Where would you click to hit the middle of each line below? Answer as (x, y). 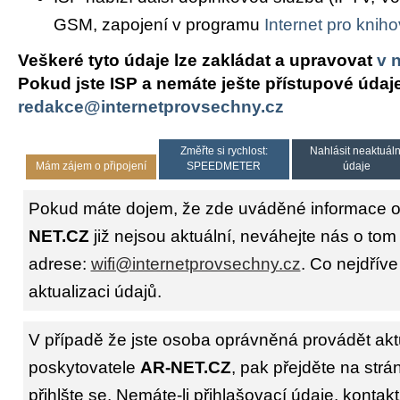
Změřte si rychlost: (224, 151)
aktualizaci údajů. (95, 292)
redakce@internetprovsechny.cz (151, 106)
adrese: (59, 264)
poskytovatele (84, 368)
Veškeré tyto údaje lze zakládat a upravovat (197, 60)
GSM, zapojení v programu (159, 25)
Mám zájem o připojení (91, 167)
